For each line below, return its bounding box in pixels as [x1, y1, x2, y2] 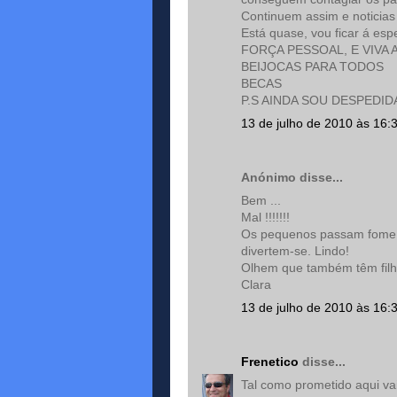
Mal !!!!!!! [241, 210, 290, 224]
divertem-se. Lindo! [241, 244, 349, 258]
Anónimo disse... [241, 170, 343, 184]
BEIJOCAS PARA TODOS [241, 59, 384, 74]
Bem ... [241, 193, 281, 207]
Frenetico [241, 354, 299, 369]
